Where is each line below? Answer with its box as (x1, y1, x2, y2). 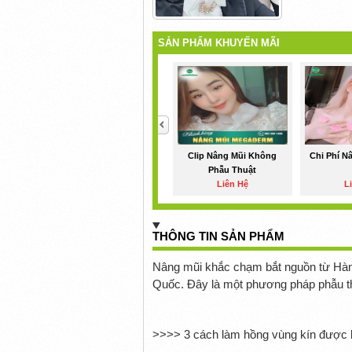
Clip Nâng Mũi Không (188, 151, 277, 161)
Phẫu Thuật (208, 165, 257, 175)
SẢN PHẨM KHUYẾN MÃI (158, 37, 280, 49)
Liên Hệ (216, 179, 248, 189)
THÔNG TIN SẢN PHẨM (152, 229, 284, 244)
